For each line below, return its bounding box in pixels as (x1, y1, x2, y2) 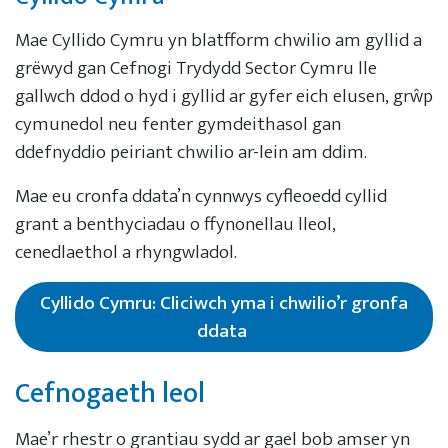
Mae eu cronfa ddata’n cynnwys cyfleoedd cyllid (15, 179, 387, 212)
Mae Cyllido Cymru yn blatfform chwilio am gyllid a (15, 23, 422, 56)
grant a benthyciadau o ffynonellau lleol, (15, 207, 336, 240)
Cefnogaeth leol (15, 369, 211, 417)
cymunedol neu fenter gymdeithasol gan (15, 107, 341, 140)
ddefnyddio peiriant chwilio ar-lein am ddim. (15, 135, 371, 168)
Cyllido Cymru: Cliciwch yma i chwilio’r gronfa (40, 286, 408, 319)
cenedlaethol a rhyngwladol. (15, 235, 239, 268)
